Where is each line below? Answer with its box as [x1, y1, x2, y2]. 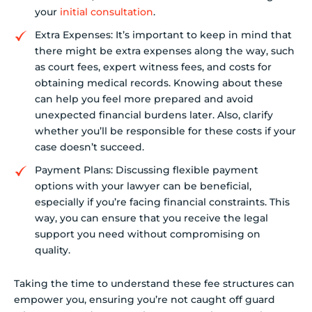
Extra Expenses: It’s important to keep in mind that [35, 29, 292, 42]
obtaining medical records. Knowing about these [35, 77, 283, 90]
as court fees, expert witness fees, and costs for [35, 61, 272, 74]
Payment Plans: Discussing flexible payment [35, 164, 258, 177]
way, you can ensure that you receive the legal [35, 212, 268, 225]
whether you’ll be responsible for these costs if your [35, 125, 296, 138]
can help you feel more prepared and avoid [35, 93, 253, 106]
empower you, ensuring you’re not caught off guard [14, 293, 275, 306]
